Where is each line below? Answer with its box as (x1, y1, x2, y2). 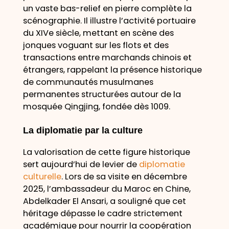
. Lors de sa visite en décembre (61, 171, 187, 183)
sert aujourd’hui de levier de (22, 158, 137, 171)
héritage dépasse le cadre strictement (22, 208, 182, 220)
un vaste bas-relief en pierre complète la (22, 2, 192, 14)
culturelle (22, 171, 61, 183)
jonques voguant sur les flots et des (22, 39, 169, 51)
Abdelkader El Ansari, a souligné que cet (22, 195, 186, 208)
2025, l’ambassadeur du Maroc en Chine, (22, 183, 191, 195)
